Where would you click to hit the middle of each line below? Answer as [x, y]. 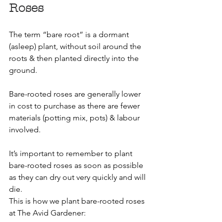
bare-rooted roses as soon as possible [77, 165]
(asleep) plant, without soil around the [76, 46]
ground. [23, 70]
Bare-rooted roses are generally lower [76, 94]
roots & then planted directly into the [75, 58]
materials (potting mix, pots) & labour [75, 117]
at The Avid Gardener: [47, 213]
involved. [25, 129]
